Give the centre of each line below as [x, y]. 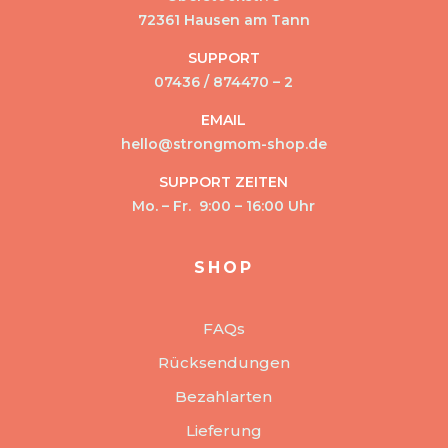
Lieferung [223, 430]
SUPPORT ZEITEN [224, 181]
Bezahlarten [224, 396]
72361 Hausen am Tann [223, 19]
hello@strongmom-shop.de [223, 143]
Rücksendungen [223, 362]
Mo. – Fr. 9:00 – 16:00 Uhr [224, 205]
